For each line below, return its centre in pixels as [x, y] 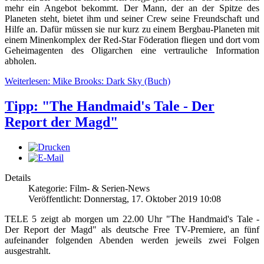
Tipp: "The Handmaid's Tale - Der [110, 106]
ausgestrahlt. [28, 251]
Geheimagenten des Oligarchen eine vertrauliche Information [132, 51]
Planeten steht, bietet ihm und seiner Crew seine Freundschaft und [132, 19]
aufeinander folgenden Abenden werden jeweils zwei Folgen [132, 240]
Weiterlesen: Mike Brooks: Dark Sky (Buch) [88, 81]
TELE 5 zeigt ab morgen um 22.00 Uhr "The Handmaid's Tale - [132, 219]
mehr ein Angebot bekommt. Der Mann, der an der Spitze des [132, 8]
